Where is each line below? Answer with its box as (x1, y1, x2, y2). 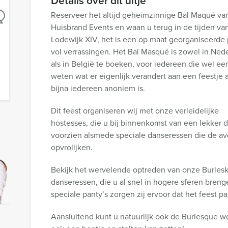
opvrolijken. (51, 141, 93, 153)
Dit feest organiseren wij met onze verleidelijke (51, 105, 219, 117)
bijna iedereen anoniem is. (51, 82, 145, 94)
